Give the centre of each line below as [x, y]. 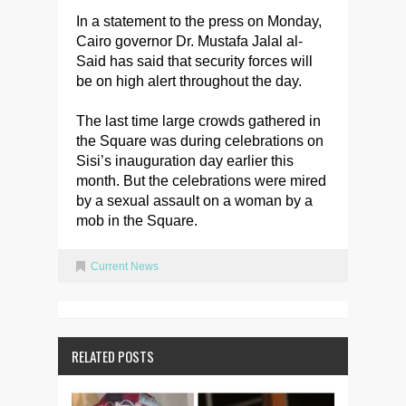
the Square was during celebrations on [200, 141]
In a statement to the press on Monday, [199, 22]
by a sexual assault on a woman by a [194, 201]
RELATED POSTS [113, 357]
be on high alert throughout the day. [189, 82]
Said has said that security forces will [194, 62]
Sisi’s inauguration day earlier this [185, 161]
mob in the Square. [137, 221]
